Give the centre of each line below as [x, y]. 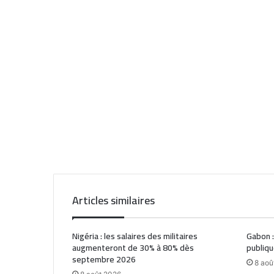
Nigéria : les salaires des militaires [135, 236]
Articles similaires [113, 201]
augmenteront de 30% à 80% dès [133, 248]
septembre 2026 [104, 260]
